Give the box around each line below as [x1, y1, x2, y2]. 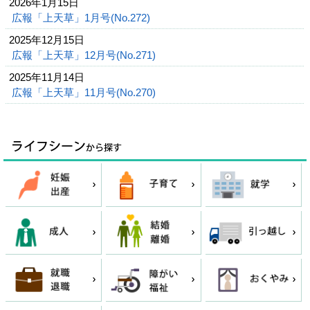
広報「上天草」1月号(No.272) [12, 12, 153, 24]
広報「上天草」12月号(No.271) [12, 49, 158, 61]
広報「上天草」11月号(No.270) [12, 86, 158, 98]
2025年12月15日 [9, 34, 84, 46]
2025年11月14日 [9, 71, 84, 83]
